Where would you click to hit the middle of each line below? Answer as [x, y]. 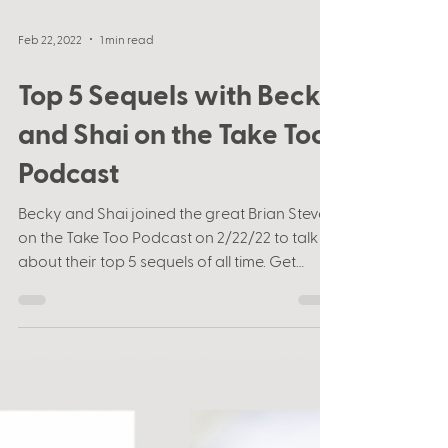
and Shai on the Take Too [172, 198]
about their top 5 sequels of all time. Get [157, 326]
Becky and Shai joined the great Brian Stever [175, 278]
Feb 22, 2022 [50, 105]
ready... [43, 350]
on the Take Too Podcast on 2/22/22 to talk [168, 302]
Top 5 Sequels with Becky [177, 159]
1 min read [127, 105]
